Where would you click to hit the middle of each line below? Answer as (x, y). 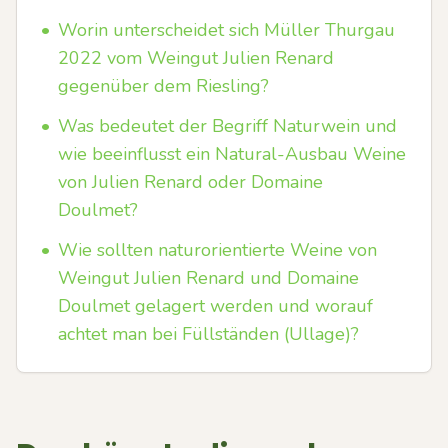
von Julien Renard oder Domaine (190, 182)
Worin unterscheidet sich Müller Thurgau (226, 30)
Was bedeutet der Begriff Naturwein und (227, 126)
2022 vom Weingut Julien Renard (196, 58)
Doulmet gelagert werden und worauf (215, 306)
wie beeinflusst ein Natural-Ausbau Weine (232, 154)
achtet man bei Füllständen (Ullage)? (208, 334)
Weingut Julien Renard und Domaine (208, 278)
